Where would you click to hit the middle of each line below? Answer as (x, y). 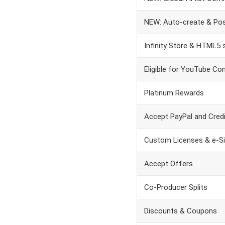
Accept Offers (168, 164)
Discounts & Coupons (181, 211)
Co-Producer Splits (176, 187)
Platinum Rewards (174, 93)
